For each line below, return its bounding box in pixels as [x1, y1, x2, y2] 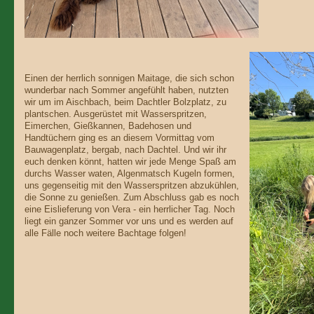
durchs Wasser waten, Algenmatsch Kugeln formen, [24, 169, 235, 179]
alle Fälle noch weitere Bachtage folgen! [24, 228, 189, 239]
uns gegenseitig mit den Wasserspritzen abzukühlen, [24, 181, 239, 191]
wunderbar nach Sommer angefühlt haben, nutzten [24, 86, 228, 96]
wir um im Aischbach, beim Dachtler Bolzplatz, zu [24, 97, 226, 108]
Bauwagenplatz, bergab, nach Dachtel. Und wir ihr [24, 145, 226, 156]
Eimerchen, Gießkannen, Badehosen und [24, 121, 191, 132]
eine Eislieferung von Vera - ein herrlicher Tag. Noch [24, 205, 235, 215]
